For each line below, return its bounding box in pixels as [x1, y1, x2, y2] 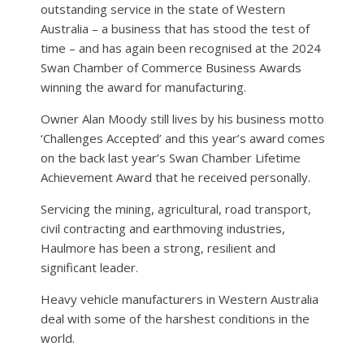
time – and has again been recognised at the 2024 [41, 39, 321, 56]
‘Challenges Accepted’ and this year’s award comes [41, 129, 325, 146]
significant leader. [41, 258, 138, 275]
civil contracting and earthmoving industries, [41, 219, 285, 236]
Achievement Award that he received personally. [41, 168, 310, 185]
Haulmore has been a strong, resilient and [41, 239, 275, 256]
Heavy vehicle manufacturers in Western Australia [41, 290, 318, 307]
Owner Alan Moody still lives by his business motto [41, 110, 324, 127]
